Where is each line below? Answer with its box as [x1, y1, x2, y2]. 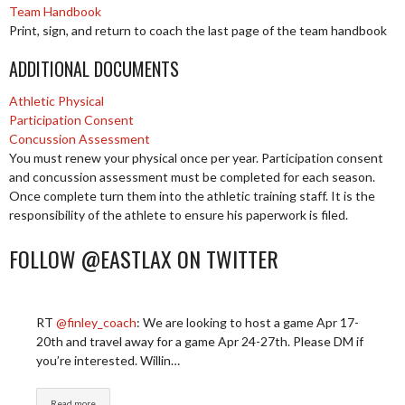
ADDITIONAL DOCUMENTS [9, 55, 179, 83]
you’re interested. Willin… [36, 353, 180, 369]
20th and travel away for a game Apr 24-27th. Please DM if [36, 334, 363, 350]
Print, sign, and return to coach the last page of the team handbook [9, 22, 387, 38]
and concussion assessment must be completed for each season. [9, 169, 375, 185]
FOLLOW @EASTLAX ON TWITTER [9, 242, 278, 276]
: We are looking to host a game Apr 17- [137, 315, 359, 331]
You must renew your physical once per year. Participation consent [9, 150, 383, 166]
